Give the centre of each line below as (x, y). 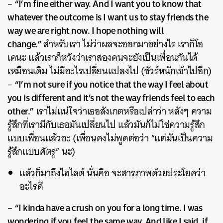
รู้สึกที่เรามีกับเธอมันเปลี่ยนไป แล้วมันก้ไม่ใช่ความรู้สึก (106, 125)
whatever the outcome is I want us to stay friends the (108, 17)
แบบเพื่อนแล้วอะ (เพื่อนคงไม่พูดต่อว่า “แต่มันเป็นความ (110, 138)
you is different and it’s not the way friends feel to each (111, 98)
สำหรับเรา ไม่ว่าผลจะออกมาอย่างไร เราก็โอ (123, 44)
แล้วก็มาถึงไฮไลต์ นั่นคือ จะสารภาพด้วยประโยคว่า (112, 173)
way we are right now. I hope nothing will (86, 30)
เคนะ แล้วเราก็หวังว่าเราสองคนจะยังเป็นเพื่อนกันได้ (103, 57)
